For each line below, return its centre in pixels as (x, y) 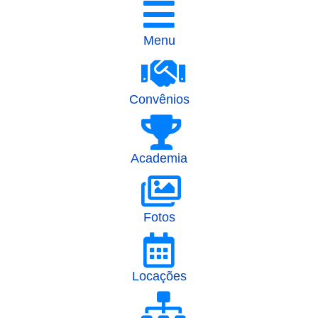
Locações (159, 276)
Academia (159, 158)
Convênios (159, 99)
